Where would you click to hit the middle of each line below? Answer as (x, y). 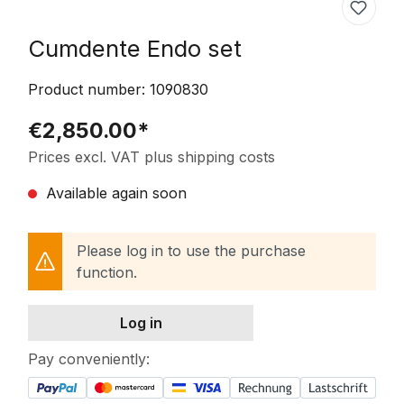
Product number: (89, 89)
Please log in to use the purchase (191, 250)
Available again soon (114, 193)
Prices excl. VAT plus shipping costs (151, 156)
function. (107, 272)
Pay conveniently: (89, 358)
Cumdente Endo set (135, 48)
